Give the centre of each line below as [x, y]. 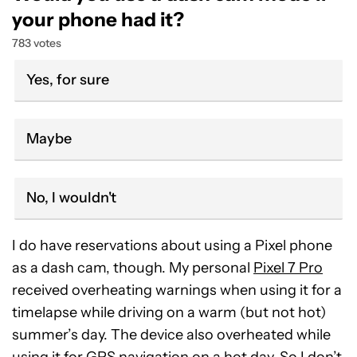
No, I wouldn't [71, 197]
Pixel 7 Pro [288, 267]
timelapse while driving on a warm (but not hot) [169, 312]
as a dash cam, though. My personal [133, 267]
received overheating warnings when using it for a [177, 290]
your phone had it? [98, 19]
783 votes [37, 43]
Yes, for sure [68, 79]
